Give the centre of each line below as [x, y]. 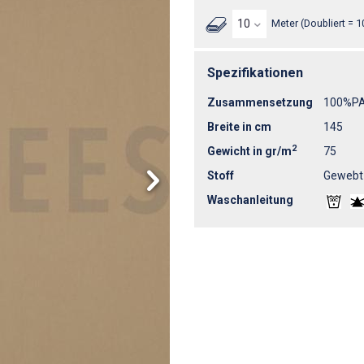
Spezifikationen [255, 72]
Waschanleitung [250, 199]
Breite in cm [239, 126]
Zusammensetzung [260, 102]
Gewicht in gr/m [249, 151]
